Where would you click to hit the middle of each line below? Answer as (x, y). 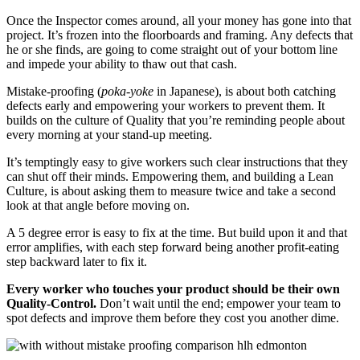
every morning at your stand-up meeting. (109, 135)
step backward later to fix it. (77, 262)
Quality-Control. (51, 304)
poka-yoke (127, 92)
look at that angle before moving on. (100, 206)
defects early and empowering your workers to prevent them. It (166, 106)
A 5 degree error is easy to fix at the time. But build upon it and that (177, 233)
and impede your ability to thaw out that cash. (122, 64)
